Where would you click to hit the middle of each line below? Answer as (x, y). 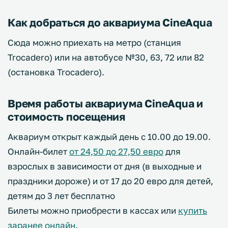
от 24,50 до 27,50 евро (116, 151)
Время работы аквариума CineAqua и (106, 103)
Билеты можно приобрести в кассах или (93, 210)
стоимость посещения (67, 116)
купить (193, 210)
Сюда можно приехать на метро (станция (94, 42)
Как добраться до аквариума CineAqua (110, 22)
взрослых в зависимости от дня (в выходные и (105, 166)
